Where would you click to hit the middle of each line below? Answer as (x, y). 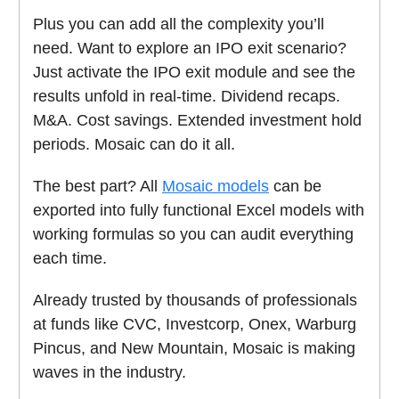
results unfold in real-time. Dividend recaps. (187, 97)
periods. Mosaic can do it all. (134, 145)
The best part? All (98, 187)
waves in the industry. (110, 373)
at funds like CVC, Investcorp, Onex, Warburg (195, 325)
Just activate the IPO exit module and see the (194, 73)
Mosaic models (216, 187)
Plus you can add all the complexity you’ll (179, 24)
